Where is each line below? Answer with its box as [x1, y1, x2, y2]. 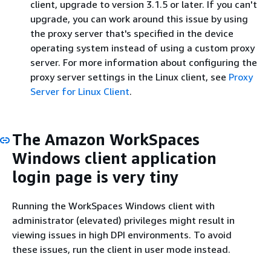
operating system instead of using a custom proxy [30, 42, 255, 54]
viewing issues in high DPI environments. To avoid [12, 228, 232, 241]
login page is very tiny [12, 168, 178, 186]
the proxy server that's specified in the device [30, 27, 233, 39]
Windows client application [12, 149, 217, 168]
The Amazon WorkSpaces [12, 130, 200, 149]
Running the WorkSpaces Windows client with [12, 199, 215, 212]
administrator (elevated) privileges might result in [12, 214, 235, 226]
